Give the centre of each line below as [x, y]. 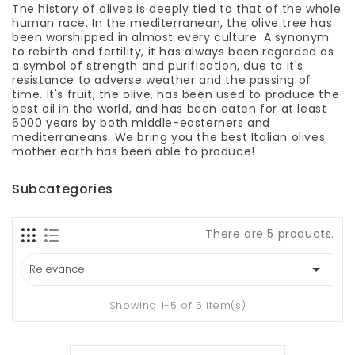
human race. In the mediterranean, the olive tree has [172, 23]
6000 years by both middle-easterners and [141, 122]
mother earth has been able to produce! [134, 151]
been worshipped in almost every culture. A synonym [171, 37]
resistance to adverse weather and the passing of [162, 80]
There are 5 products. [270, 233]
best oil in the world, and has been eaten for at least [170, 108]
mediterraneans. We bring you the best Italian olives [169, 137]
